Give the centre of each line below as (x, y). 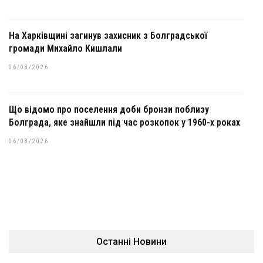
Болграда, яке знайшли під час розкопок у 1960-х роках (124, 122)
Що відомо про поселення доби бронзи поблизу (109, 109)
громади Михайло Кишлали (65, 48)
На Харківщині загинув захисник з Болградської (108, 35)
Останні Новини (131, 241)
